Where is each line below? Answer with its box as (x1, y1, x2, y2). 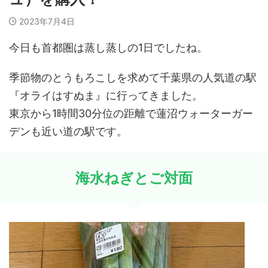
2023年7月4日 (19, 16, 75, 26)
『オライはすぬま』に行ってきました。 (9, 89, 203, 102)
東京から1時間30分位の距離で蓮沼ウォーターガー (9, 107, 253, 120)
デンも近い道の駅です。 (9, 125, 127, 138)
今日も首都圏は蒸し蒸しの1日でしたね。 (9, 41, 208, 54)
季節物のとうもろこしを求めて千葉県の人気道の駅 (9, 71, 257, 84)
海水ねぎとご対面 (75, 169, 193, 187)
